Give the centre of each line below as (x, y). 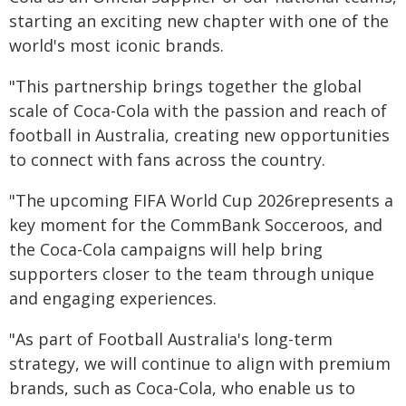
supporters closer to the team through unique (192, 273)
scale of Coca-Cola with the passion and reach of (198, 110)
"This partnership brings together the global (185, 86)
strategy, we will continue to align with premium (200, 363)
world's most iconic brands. (116, 45)
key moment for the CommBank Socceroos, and (196, 224)
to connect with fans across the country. (167, 159)
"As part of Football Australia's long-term (171, 338)
